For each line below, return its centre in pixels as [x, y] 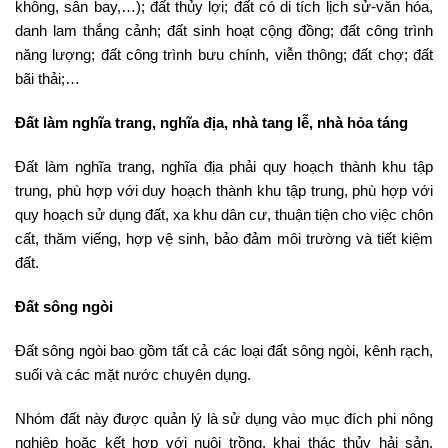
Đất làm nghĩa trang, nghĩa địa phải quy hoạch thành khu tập [224, 166]
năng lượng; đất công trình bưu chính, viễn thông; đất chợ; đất [224, 54]
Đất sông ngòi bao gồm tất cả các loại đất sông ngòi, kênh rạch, [224, 350]
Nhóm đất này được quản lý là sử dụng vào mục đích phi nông [224, 418]
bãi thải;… [47, 78]
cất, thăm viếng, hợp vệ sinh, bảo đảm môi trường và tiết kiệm [224, 238]
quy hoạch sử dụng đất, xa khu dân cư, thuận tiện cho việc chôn [224, 214]
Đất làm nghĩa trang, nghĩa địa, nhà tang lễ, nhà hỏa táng [211, 122]
